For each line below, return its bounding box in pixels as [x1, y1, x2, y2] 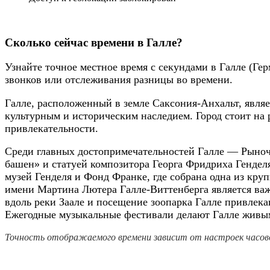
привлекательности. [5, 122, 98, 134]
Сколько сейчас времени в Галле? [5, 36, 183, 49]
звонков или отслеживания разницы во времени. [5, 74, 233, 86]
